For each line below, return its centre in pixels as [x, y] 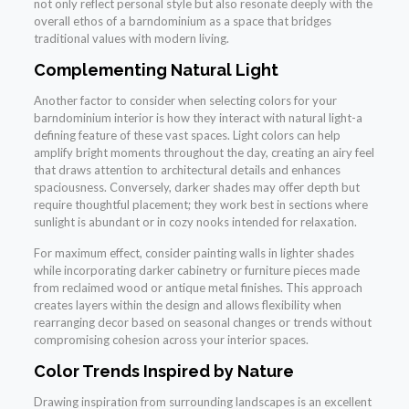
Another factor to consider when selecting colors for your [185, 101]
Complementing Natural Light [156, 70]
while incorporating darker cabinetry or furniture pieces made [196, 271]
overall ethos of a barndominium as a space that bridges [182, 21]
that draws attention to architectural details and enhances [187, 170]
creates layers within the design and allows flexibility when [187, 305]
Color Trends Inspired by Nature [163, 372]
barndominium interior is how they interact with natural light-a [198, 118]
